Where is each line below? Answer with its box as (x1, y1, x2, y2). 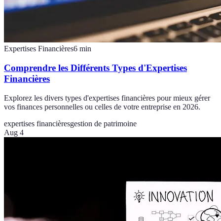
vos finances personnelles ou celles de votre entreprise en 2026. (4, 102, 200, 111)
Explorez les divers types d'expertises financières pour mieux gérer (4, 93, 210, 102)
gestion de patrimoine (70, 119, 137, 128)
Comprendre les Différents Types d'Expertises (4, 62, 187, 73)
